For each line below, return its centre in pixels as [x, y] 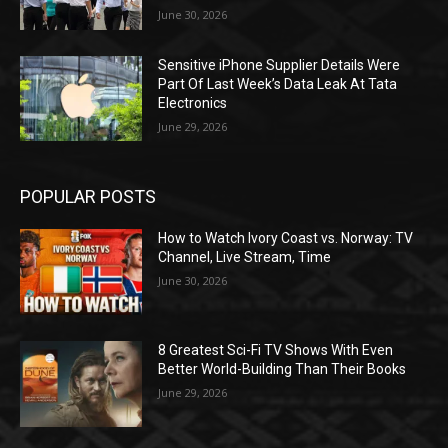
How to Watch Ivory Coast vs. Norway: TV [286, 238]
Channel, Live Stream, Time [245, 257]
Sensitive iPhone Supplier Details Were [279, 64]
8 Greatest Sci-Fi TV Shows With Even [276, 350]
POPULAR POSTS [88, 197]
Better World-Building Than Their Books [282, 369]
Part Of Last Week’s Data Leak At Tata [278, 83]
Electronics [193, 102]
